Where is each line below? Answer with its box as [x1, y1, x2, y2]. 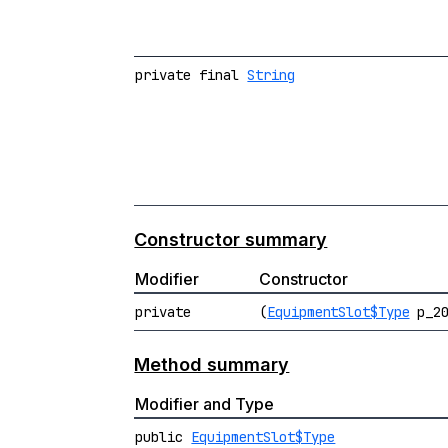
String [247, 66, 296, 84]
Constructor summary [134, 229, 328, 250]
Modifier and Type [135, 394, 275, 414]
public [135, 428, 192, 446]
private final [135, 66, 248, 84]
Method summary [134, 354, 290, 375]
